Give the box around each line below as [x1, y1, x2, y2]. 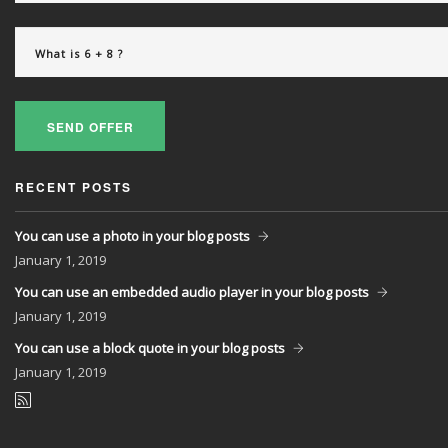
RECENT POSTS [15, 178, 132, 196]
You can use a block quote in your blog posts [15, 339, 285, 357]
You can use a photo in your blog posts [15, 227, 250, 245]
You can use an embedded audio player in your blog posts [15, 283, 369, 301]
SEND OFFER [46, 118, 134, 136]
